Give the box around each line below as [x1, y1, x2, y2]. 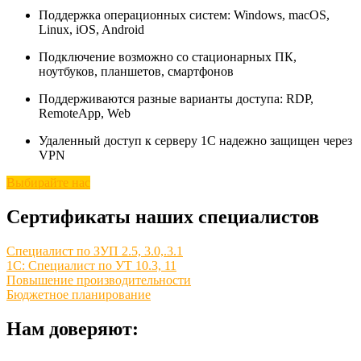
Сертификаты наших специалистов [6, 206, 319, 228]
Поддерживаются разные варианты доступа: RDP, [39, 92, 313, 106]
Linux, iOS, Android [39, 23, 144, 37]
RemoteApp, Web [39, 106, 131, 121]
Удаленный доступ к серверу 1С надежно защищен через [39, 134, 352, 148]
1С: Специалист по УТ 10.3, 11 [6, 259, 176, 273]
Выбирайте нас [6, 176, 90, 190]
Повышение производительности [6, 273, 191, 288]
